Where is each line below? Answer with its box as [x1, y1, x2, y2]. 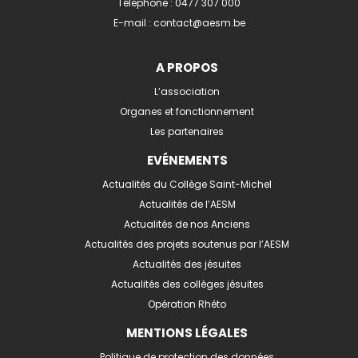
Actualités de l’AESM [138, 197, 236, 211]
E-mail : [113, 15, 153, 30]
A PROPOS [156, 58, 218, 76]
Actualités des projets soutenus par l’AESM [85, 237, 289, 251]
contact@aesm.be [153, 15, 245, 30]
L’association [154, 84, 220, 98]
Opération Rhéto [148, 296, 226, 311]
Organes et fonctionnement [120, 104, 254, 118]
